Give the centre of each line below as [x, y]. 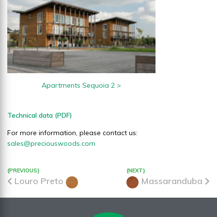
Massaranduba [172, 181]
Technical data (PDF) [40, 116]
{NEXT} [136, 171]
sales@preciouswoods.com [51, 144]
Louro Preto [39, 181]
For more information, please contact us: [72, 133]
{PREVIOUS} [23, 171]
